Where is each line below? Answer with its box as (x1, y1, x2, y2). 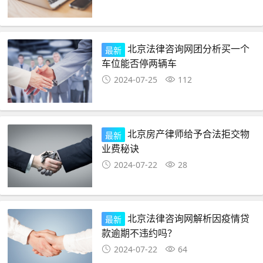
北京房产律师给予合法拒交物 (127, 126, 249, 140)
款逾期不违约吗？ (102, 226, 177, 240)
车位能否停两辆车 (102, 56, 177, 70)
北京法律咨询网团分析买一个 (127, 42, 249, 56)
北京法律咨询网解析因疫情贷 (127, 211, 249, 225)
